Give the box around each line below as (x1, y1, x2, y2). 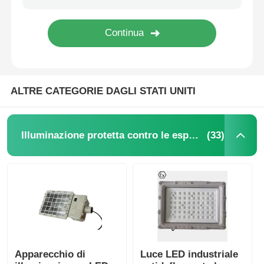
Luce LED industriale (140, 248, 239, 260)
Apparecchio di (15, 248, 86, 260)
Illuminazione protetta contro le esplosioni (188, 130, 199, 141)
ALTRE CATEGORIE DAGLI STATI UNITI (10, 85, 196, 97)
